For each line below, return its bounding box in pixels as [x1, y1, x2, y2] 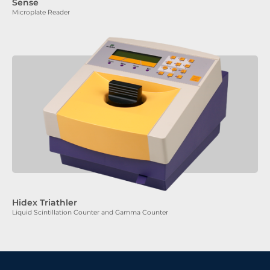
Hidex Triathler [12, 196, 77, 208]
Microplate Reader [12, 8, 70, 16]
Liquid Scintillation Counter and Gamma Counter [12, 208, 168, 216]
